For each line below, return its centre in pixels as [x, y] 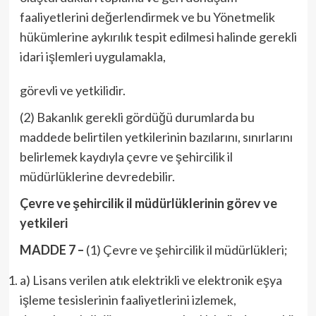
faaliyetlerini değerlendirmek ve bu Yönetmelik [147, 17]
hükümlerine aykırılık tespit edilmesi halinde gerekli [158, 37]
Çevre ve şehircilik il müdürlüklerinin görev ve [148, 203]
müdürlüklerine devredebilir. [97, 176]
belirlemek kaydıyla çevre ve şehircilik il [126, 157]
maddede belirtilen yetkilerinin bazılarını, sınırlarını [156, 137]
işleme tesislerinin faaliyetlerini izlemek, [128, 300]
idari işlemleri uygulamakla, [92, 56]
